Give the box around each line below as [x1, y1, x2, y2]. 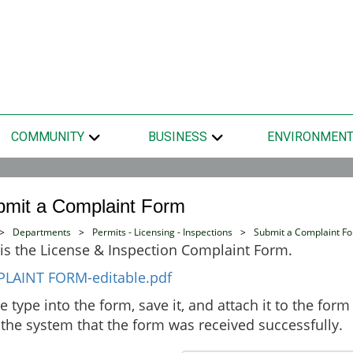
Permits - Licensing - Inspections [92, 225, 233, 239]
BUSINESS [148, 129, 208, 144]
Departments [13, 225, 72, 239]
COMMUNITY [10, 129, 84, 144]
